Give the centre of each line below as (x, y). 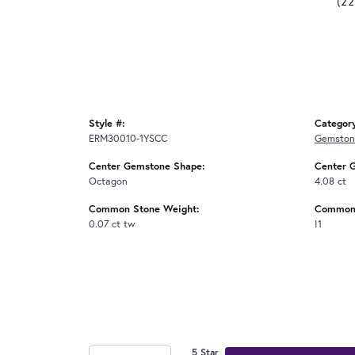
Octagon (108, 181)
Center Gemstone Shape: (147, 166)
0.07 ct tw (112, 223)
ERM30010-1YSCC (128, 138)
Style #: (107, 123)
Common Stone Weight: (144, 208)
